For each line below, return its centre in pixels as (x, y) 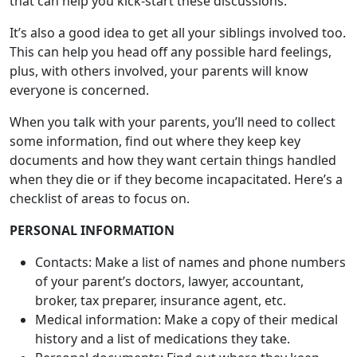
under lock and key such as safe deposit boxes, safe (191, 344)
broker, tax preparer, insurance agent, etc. (161, 210)
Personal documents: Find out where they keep (177, 268)
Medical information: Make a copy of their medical (186, 229)
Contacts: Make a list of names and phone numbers (190, 172)
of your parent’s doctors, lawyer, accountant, (169, 191)
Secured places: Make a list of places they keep (176, 325)
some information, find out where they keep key (155, 51)
